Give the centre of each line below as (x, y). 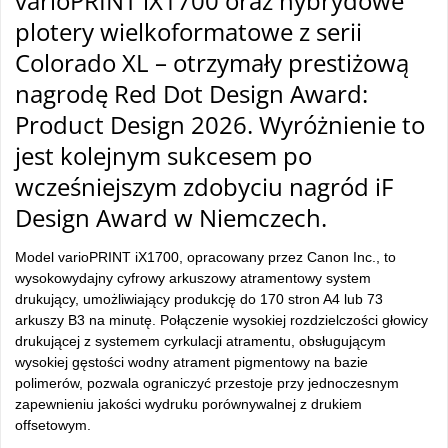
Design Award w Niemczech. (171, 217)
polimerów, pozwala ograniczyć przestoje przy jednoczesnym (207, 383)
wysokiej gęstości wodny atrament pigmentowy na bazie (191, 362)
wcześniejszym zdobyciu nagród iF (204, 186)
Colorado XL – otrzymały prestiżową (212, 62)
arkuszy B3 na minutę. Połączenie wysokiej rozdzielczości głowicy (221, 320)
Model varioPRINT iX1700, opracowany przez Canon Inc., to (205, 257)
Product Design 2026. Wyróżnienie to (220, 124)
